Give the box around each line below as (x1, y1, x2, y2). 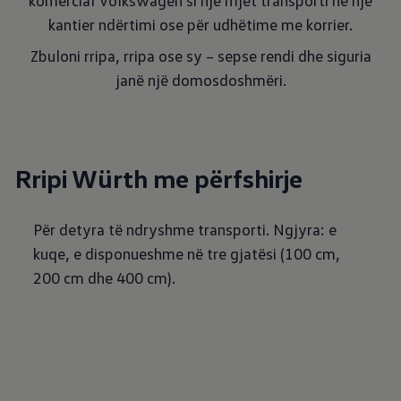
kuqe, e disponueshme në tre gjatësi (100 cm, (33, 243, 341, 263)
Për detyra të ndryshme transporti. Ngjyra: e (33, 219, 337, 239)
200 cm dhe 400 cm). (33, 268, 176, 287)
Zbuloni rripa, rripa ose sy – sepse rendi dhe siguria (30, 46, 371, 65)
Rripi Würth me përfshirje (15, 163, 303, 193)
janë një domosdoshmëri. (115, 70, 286, 90)
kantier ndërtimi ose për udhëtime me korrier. (48, 14, 353, 34)
